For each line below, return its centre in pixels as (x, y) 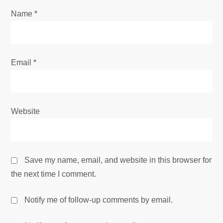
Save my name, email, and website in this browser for (118, 160)
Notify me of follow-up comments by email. (99, 200)
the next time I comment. (54, 174)
